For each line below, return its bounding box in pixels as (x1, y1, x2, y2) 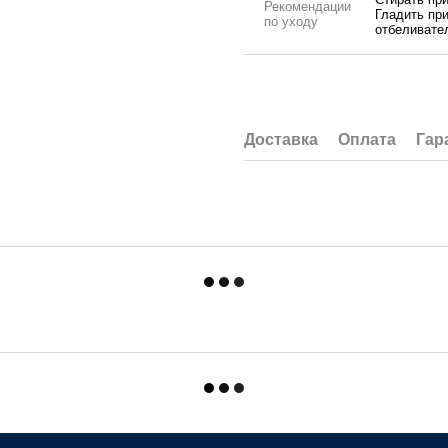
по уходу (264, 14, 318, 29)
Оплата (338, 131, 396, 148)
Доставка (244, 131, 318, 148)
